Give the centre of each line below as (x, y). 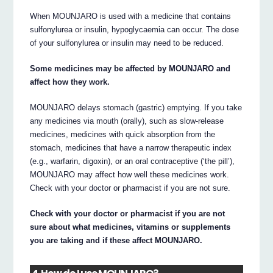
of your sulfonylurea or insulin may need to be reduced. (127, 43)
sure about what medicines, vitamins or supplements (130, 227)
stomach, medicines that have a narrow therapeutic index (131, 148)
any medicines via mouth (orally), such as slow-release (127, 121)
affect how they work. (70, 82)
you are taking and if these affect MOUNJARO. (116, 241)
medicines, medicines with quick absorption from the (123, 135)
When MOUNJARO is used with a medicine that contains (131, 16)
